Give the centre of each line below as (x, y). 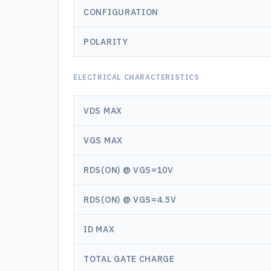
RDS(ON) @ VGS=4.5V (130, 200)
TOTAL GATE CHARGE (129, 259)
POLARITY (106, 42)
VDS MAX (103, 111)
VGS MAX (103, 140)
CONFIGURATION (121, 12)
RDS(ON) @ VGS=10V (129, 170)
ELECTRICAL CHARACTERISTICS (136, 77)
